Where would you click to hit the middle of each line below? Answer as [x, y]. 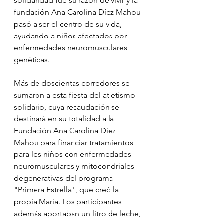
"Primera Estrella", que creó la [67, 190]
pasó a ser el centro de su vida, [69, 24]
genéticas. [32, 60]
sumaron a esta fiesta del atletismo [75, 95]
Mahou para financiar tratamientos [74, 143]
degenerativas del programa [64, 178]
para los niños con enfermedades [74, 154]
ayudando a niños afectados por [71, 36]
